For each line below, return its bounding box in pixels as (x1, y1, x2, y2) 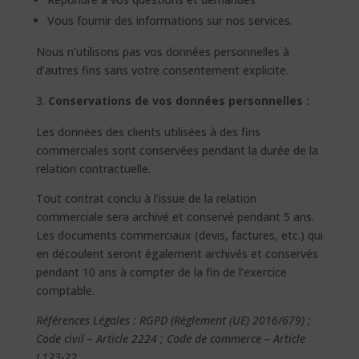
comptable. (35, 283, 95, 298)
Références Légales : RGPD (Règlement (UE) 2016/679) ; (35, 313, 311, 328)
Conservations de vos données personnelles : (47, 93, 309, 108)
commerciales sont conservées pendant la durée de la (35, 143, 318, 158)
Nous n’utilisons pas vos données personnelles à (35, 44, 289, 59)
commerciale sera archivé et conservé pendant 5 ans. (35, 209, 314, 224)
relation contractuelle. (35, 161, 151, 176)
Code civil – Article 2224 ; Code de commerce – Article (35, 331, 305, 346)
